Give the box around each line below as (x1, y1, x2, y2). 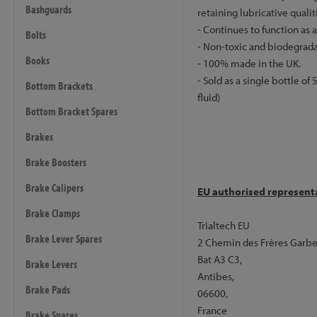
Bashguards (25, 2, 71, 16)
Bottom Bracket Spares (25, 104, 117, 118)
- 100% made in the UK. (197, 57, 301, 70)
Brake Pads (25, 282, 70, 296)
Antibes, (197, 270, 234, 283)
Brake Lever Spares (25, 231, 102, 246)
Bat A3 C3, (197, 253, 242, 266)
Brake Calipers (25, 180, 83, 195)
